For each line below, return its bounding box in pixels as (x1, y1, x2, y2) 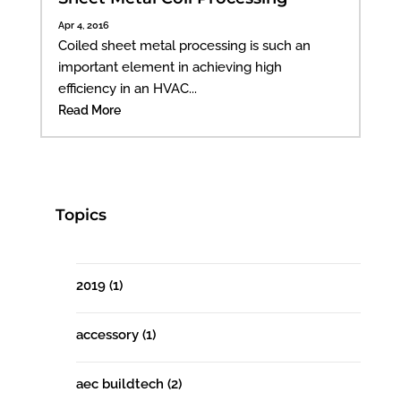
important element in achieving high (57, 58, 282, 75)
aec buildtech (75, 376, 167, 393)
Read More (57, 102, 121, 117)
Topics (55, 205, 107, 225)
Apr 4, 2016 (57, 19, 109, 30)
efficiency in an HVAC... (57, 80, 197, 97)
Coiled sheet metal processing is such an (57, 37, 311, 54)
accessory (75, 327, 142, 344)
